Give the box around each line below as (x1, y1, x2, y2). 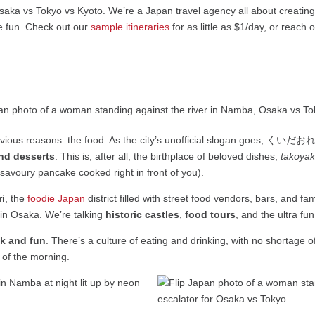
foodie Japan (27, 193, 86, 205)
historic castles (105, 209, 180, 221)
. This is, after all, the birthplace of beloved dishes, (55, 150, 281, 162)
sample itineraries (91, 21, 170, 33)
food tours (185, 209, 236, 221)
